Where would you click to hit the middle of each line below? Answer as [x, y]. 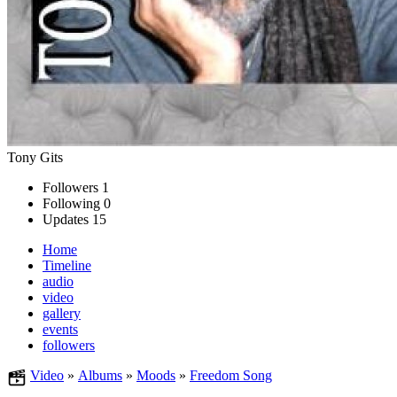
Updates [66, 219]
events [60, 329]
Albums [100, 375]
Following [71, 203]
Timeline [67, 265]
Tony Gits [35, 157]
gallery [62, 313]
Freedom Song [231, 375]
